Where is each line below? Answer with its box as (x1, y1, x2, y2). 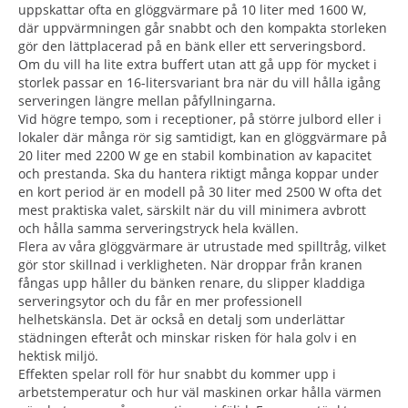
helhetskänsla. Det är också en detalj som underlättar (18, 310, 345, 328)
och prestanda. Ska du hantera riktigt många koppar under (18, 164, 379, 182)
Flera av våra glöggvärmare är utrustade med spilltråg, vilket (18, 237, 386, 255)
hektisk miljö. (18, 346, 98, 364)
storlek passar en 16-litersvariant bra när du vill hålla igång (18, 73, 381, 91)
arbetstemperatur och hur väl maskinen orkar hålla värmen (18, 382, 382, 401)
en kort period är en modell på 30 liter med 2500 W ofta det (18, 182, 382, 200)
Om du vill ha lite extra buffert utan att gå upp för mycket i (18, 55, 377, 73)
